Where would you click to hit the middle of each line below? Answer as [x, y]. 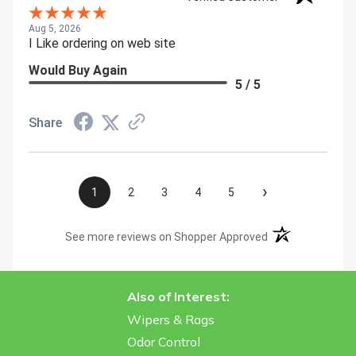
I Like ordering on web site [102, 43]
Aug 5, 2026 [55, 29]
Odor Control [163, 342]
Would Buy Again [78, 70]
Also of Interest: [178, 296]
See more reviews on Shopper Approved [167, 237]
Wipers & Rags [170, 319]
